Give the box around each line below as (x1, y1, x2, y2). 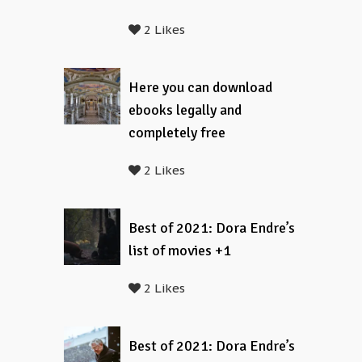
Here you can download (128, 78, 272, 96)
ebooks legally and (128, 101, 242, 119)
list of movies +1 (128, 242, 231, 259)
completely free (128, 124, 225, 141)
